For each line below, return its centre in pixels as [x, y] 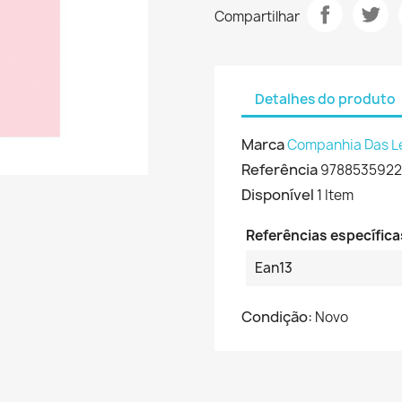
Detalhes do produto [325, 99]
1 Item [335, 195]
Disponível [278, 195]
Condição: [277, 317]
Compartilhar [257, 16]
